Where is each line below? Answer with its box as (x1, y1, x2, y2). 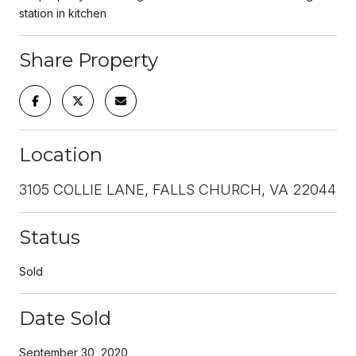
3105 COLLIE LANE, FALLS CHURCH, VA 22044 (19, 180, 336, 198)
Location (19, 142, 103, 166)
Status (19, 225, 80, 249)
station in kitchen (19, 6, 106, 20)
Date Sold (19, 306, 111, 330)
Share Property (19, 48, 158, 72)
